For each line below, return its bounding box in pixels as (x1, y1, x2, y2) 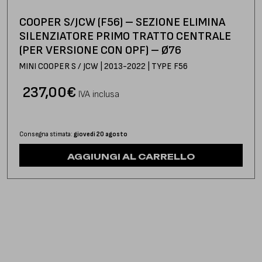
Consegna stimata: (19, 130, 74, 138)
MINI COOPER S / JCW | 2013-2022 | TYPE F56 (19, 60, 188, 72)
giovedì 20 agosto (74, 130, 127, 138)
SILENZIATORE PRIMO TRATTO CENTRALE (19, 29, 231, 43)
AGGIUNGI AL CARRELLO (67, 151, 195, 161)
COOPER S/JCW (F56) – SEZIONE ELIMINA (19, 15, 225, 29)
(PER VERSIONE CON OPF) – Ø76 (19, 43, 181, 57)
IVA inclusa (78, 88, 119, 100)
